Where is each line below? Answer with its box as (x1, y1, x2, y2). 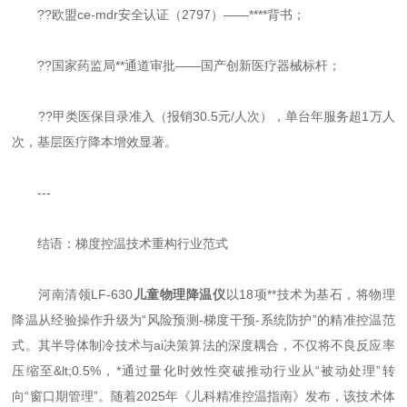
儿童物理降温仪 (133, 286, 226, 302)
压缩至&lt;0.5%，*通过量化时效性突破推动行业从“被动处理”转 (12, 362, 395, 378)
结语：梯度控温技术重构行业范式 (12, 235, 229, 251)
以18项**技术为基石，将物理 (225, 286, 395, 302)
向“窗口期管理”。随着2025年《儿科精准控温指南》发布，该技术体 (12, 388, 395, 403)
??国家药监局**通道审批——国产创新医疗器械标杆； (12, 57, 342, 73)
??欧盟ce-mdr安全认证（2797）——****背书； (12, 6, 306, 22)
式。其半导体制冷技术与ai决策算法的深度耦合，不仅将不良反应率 (12, 337, 395, 352)
